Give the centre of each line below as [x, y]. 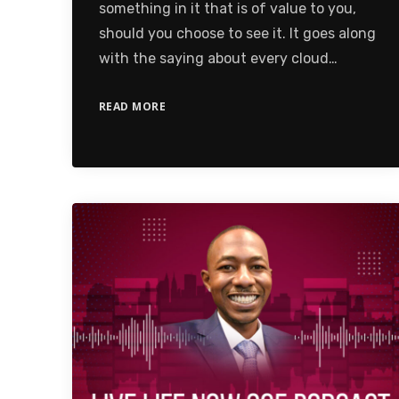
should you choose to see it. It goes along [237, 34]
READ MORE [132, 107]
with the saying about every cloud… [218, 59]
